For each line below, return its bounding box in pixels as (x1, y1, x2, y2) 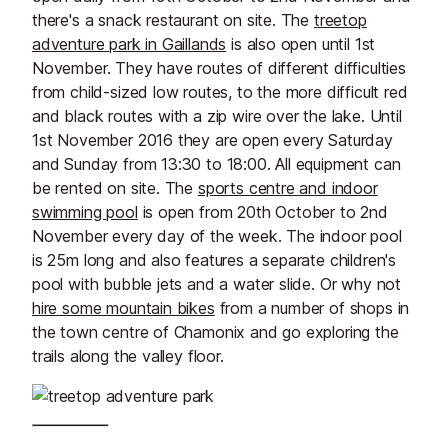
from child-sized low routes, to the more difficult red (32, 81, 408, 102)
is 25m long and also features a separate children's (32, 249, 397, 270)
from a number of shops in (214, 297, 410, 318)
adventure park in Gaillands (32, 33, 227, 54)
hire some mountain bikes (32, 297, 215, 318)
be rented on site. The (32, 177, 198, 198)
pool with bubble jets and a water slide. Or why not (32, 273, 402, 294)
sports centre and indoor (197, 177, 378, 198)
